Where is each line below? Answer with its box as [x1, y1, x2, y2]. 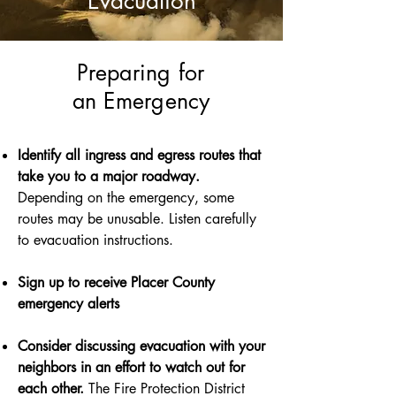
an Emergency [72, 87, 210, 115]
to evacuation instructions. [18, 231, 173, 249]
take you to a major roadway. [18, 167, 200, 186]
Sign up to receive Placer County [18, 273, 215, 292]
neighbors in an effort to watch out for [18, 358, 245, 377]
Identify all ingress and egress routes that [18, 146, 261, 164]
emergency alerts [18, 294, 119, 313]
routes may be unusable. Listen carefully [18, 209, 256, 228]
